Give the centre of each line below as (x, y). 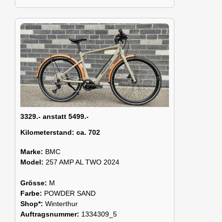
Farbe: (32, 193)
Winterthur (61, 203)
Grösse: (35, 183)
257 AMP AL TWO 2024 (83, 162)
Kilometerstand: (47, 133)
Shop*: (33, 203)
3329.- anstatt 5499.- (55, 117)
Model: (33, 162)
